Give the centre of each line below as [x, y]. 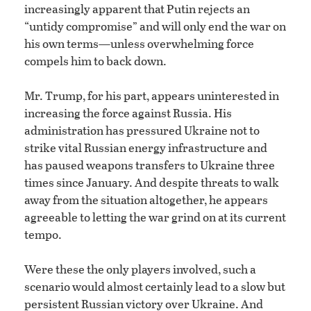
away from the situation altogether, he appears [146, 200]
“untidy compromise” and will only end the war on [155, 26]
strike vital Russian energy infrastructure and [146, 148]
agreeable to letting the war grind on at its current [155, 217]
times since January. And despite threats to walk [152, 183]
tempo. [43, 235]
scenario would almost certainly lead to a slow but [155, 287]
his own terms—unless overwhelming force [139, 44]
